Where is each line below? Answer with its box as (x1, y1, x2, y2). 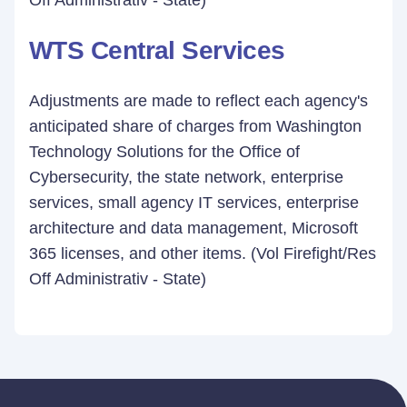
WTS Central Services (29, 36, 285, 65)
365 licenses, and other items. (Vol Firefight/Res (29, 244, 376, 263)
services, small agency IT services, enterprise (29, 194, 359, 212)
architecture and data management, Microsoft (29, 219, 358, 237)
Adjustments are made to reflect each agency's (29, 92, 368, 110)
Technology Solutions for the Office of (29, 143, 300, 161)
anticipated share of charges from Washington (29, 117, 362, 135)
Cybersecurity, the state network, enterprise (29, 168, 343, 186)
